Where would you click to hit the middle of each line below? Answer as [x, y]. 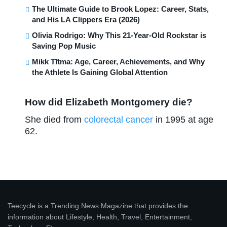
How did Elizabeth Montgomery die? [109, 102]
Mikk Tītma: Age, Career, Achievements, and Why [119, 62]
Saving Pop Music [64, 46]
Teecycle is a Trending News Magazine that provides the [98, 205]
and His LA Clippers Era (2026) [86, 20]
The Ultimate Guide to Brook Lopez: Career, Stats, [121, 9]
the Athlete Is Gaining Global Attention [100, 72]
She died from [55, 119]
